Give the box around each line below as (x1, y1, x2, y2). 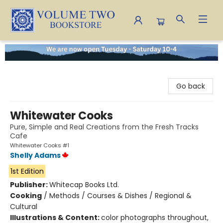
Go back (176, 81, 205, 91)
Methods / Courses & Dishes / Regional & (49, 190, 192, 201)
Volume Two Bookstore (7, 44, 87, 54)
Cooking (10, 190, 42, 201)
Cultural (10, 201, 37, 212)
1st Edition (10, 166, 44, 176)
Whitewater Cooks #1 (10, 141, 69, 149)
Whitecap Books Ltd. (49, 179, 119, 190)
